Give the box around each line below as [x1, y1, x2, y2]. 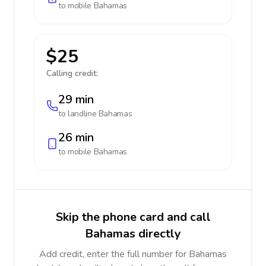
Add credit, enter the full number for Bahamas [39, 248, 227, 261]
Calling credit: [46, 68, 98, 79]
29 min [58, 91, 94, 107]
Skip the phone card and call [55, 209, 211, 225]
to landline [58, 108, 99, 119]
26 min [58, 129, 94, 145]
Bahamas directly [85, 226, 181, 242]
